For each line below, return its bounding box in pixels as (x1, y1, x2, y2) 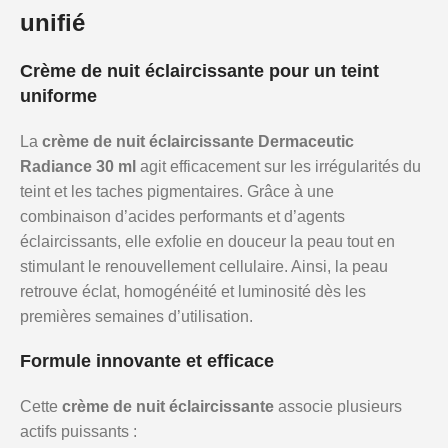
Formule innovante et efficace (20, 351, 274, 371)
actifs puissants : (20, 423, 137, 440)
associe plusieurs (274, 398, 402, 415)
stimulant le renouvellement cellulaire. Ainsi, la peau (20, 258, 388, 275)
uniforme (20, 86, 97, 106)
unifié (20, 9, 85, 36)
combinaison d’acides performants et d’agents (20, 208, 345, 225)
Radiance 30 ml (20, 158, 136, 175)
